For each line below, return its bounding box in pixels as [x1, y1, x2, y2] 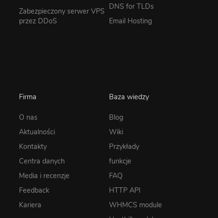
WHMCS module [109, 200, 162, 210]
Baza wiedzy [109, 92, 149, 102]
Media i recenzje [19, 170, 70, 181]
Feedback [19, 185, 49, 195]
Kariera [19, 200, 41, 210]
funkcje [109, 156, 131, 166]
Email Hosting [109, 16, 152, 26]
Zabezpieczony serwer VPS [19, 6, 105, 17]
